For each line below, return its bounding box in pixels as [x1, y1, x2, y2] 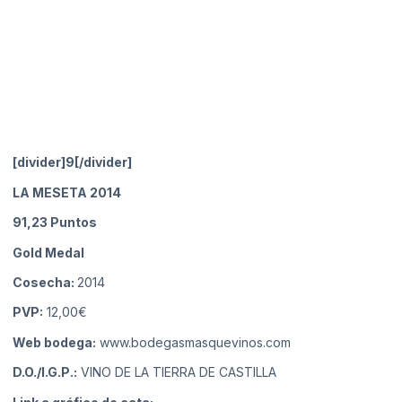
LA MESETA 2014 [13, 184, 121, 200]
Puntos [48, 214, 97, 231]
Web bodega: [13, 334, 96, 350]
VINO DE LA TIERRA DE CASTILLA [77, 364, 276, 380]
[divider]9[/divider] [13, 154, 132, 170]
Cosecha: [13, 274, 77, 290]
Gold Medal [13, 244, 84, 260]
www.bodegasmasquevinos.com [100, 334, 291, 350]
